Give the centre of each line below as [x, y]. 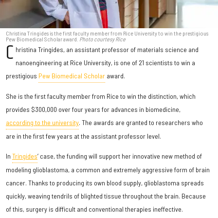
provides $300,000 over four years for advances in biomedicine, [93, 109]
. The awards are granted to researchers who [141, 123]
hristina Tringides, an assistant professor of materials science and [107, 50]
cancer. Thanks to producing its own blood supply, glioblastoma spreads [105, 183]
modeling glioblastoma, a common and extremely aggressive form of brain [108, 170]
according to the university [42, 123]
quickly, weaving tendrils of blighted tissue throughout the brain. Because [106, 196]
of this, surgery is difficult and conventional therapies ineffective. [94, 209]
